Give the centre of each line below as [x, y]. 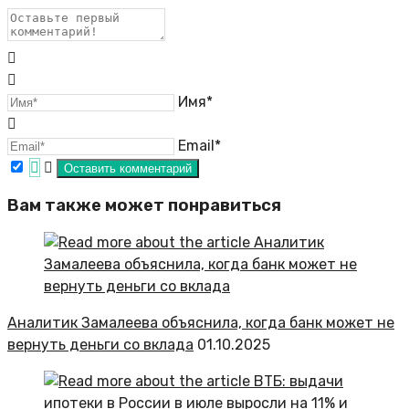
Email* [199, 146]
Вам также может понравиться [144, 205]
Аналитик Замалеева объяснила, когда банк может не [201, 322]
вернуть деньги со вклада [100, 344]
